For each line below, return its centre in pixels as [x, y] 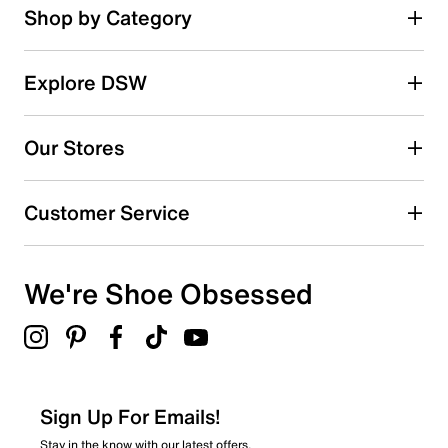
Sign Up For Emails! [130, 416]
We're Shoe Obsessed [168, 293]
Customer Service [107, 212]
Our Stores [74, 147]
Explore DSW [85, 82]
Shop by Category [108, 17]
